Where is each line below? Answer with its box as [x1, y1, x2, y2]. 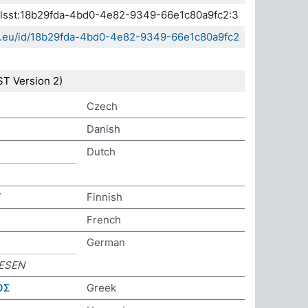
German [87, 236, 125, 249]
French [87, 213, 121, 226]
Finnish [87, 190, 122, 203]
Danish [87, 122, 120, 135]
